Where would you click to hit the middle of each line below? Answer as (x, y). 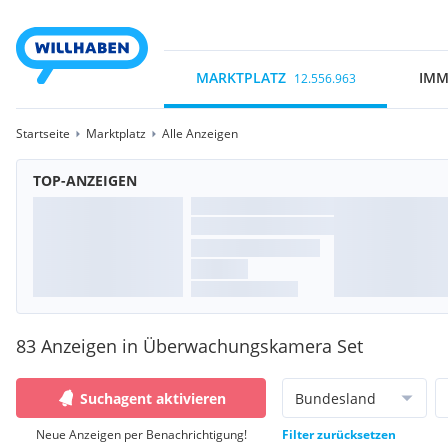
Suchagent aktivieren (153, 398)
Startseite (43, 133)
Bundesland (335, 398)
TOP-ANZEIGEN (85, 180)
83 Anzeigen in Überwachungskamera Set (189, 346)
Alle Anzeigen (200, 133)
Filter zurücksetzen (339, 434)
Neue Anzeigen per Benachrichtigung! (141, 434)
